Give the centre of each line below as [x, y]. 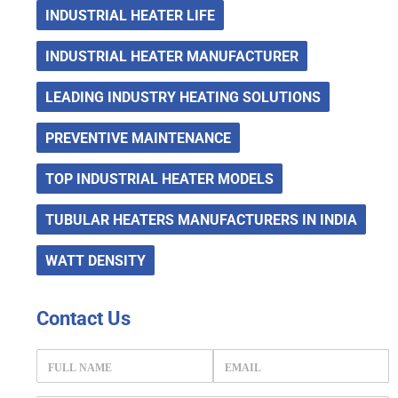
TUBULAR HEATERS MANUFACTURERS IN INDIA [202, 220]
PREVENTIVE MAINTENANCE [139, 138]
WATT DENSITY [96, 261]
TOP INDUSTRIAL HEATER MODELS [160, 179]
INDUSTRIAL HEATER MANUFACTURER [172, 56]
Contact [70, 318]
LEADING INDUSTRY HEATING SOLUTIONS [183, 97]
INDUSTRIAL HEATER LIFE [131, 16]
